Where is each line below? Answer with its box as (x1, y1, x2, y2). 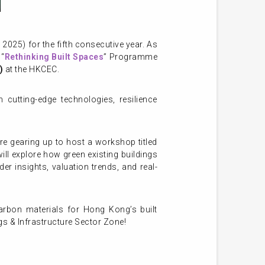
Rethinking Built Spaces (4, 52, 104, 62)
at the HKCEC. (3, 64, 59, 74)
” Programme (104, 52, 158, 62)
